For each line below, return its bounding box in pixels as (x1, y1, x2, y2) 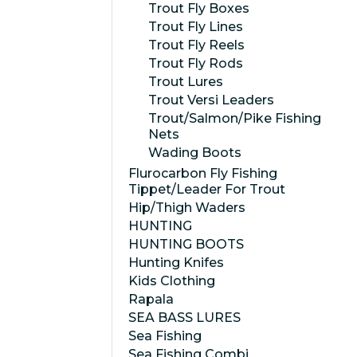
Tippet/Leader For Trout (128, 182, 285, 197)
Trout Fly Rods (148, 56, 243, 71)
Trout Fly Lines (148, 19, 243, 34)
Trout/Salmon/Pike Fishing (148, 111, 321, 126)
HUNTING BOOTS (128, 237, 244, 252)
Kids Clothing (128, 273, 215, 288)
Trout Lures (148, 74, 223, 89)
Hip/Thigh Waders (128, 200, 245, 215)
